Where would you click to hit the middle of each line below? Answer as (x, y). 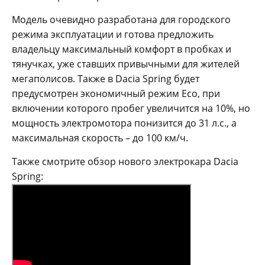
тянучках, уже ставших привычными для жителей (126, 64)
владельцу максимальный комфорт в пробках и (122, 49)
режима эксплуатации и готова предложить (113, 34)
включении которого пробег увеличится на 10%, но (131, 108)
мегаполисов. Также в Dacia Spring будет (106, 78)
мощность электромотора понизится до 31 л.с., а (124, 123)
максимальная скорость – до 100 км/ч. (100, 138)
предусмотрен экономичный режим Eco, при (116, 93)
